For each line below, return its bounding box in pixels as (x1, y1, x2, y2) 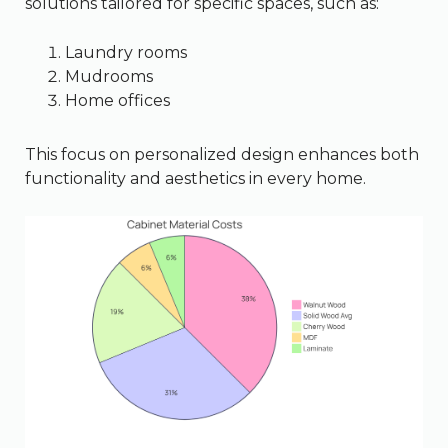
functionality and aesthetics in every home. (25, 168, 366, 188)
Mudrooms (65, 66, 153, 86)
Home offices (65, 90, 170, 110)
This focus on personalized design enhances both (25, 144, 419, 164)
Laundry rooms (65, 42, 187, 62)
